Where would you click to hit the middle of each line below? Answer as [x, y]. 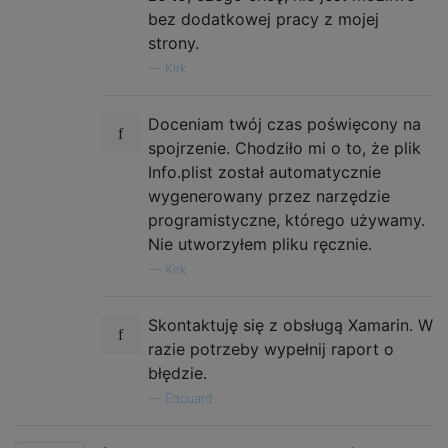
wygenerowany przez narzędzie [269, 196]
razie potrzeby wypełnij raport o [271, 349]
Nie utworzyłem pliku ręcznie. [260, 244]
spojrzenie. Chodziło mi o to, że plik [284, 148]
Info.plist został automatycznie [264, 172]
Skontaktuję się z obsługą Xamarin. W [290, 325]
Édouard [189, 399]
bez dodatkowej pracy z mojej [263, 19]
